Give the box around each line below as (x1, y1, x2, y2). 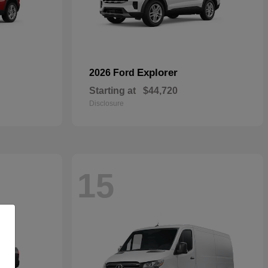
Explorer (137, 67, 178, 79)
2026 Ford (89, 68, 137, 78)
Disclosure (89, 99, 124, 108)
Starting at (89, 86, 136, 96)
